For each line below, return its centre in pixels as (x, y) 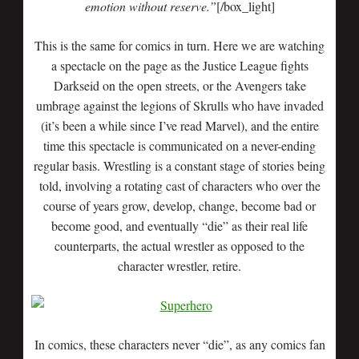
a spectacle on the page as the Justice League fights (179, 65)
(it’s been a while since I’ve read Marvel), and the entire (179, 125)
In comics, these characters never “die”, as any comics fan (179, 344)
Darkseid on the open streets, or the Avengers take (179, 85)
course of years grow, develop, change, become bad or (179, 206)
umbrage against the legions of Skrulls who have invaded (179, 105)
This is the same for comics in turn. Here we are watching (179, 45)
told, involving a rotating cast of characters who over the (179, 186)
